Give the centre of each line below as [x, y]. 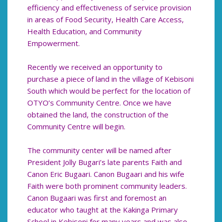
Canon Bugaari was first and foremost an [97, 198]
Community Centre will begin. [76, 127]
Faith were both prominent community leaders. [107, 186]
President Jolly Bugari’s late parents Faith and [105, 162]
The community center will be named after [99, 150]
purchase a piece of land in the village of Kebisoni [111, 79]
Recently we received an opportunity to [95, 67]
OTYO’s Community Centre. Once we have [99, 103]
